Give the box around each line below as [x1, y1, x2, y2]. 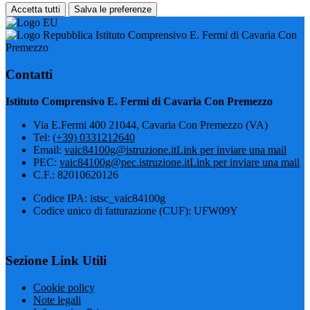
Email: [33, 143, 64, 156]
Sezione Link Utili [6, 253, 107, 268]
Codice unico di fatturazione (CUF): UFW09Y [33, 204, 238, 217]
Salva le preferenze [74, 4, 152, 15]
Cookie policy [33, 282, 95, 294]
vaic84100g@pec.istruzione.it [60, 156, 190, 168]
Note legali [33, 294, 81, 307]
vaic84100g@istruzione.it [64, 143, 176, 156]
